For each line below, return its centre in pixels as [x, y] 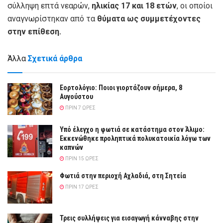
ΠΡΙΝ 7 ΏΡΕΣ [80, 108]
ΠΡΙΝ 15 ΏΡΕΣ [81, 159]
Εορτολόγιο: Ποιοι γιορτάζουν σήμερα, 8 [121, 87]
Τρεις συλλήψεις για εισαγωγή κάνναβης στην [129, 218]
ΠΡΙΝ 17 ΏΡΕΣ [81, 187]
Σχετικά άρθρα [55, 58]
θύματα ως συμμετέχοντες [149, 18]
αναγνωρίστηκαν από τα [52, 18]
